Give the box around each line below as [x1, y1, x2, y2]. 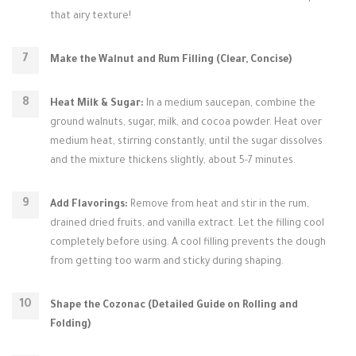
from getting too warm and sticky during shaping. [50, 257, 284, 268]
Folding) [50, 319, 91, 331]
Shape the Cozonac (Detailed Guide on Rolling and [50, 300, 298, 311]
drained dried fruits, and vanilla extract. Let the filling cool [50, 219, 324, 230]
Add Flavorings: [50, 199, 128, 211]
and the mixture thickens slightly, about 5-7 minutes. [50, 156, 296, 167]
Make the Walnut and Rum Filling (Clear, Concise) [50, 55, 292, 66]
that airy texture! [50, 11, 131, 22]
